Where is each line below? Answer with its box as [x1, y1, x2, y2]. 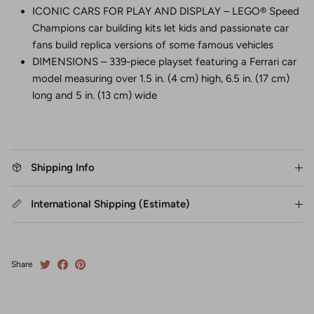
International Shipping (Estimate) [31, 198, 190, 211]
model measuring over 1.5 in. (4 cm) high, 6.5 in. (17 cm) [32, 72, 289, 86]
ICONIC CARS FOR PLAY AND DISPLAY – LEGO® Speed [32, 5, 299, 18]
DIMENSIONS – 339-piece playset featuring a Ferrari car [32, 55, 296, 69]
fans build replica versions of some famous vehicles [32, 39, 273, 52]
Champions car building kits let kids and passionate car [32, 22, 289, 35]
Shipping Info [31, 161, 95, 175]
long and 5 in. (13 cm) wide [32, 89, 157, 102]
